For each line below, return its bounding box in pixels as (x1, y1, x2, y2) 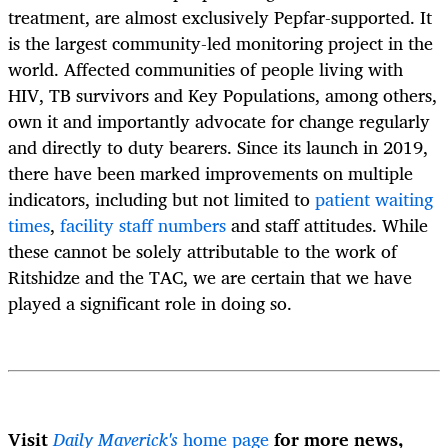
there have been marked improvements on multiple (8, 157, 413, 188)
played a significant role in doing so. (8, 287, 292, 318)
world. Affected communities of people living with (8, 53, 403, 84)
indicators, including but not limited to (8, 183, 315, 214)
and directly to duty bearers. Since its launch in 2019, (8, 131, 428, 162)
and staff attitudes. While (226, 209, 428, 240)
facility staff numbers (60, 209, 226, 240)
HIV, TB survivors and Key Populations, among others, (8, 79, 437, 110)
